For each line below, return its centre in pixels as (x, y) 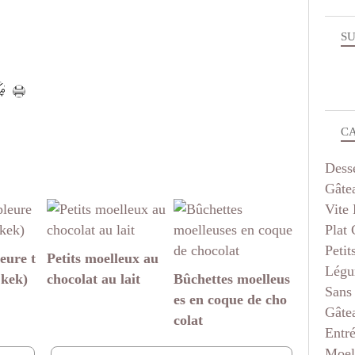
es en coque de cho (230, 300)
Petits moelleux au (103, 259)
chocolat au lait (94, 279)
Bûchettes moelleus (232, 279)
